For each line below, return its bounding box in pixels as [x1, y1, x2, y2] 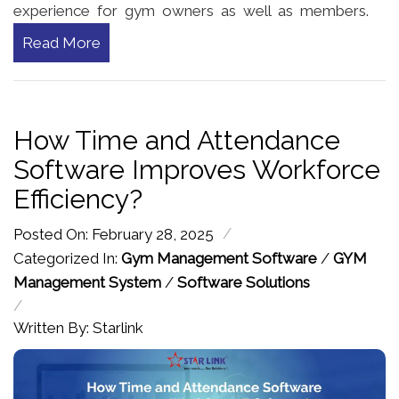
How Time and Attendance [13, 124, 340, 156]
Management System [13, 273, 161, 291]
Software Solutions [177, 273, 310, 291]
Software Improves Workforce [13, 153, 380, 185]
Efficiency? [13, 183, 142, 215]
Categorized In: [13, 248, 121, 267]
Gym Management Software [121, 248, 317, 267]
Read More [22, 33, 101, 52]
